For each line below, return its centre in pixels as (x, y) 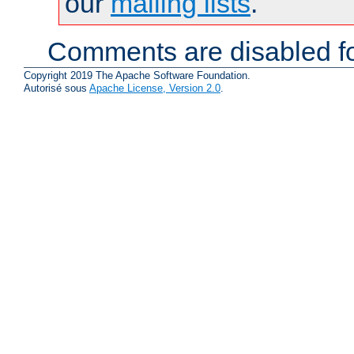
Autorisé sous (56, 88)
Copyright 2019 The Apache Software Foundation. (137, 76)
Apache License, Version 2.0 (155, 88)
